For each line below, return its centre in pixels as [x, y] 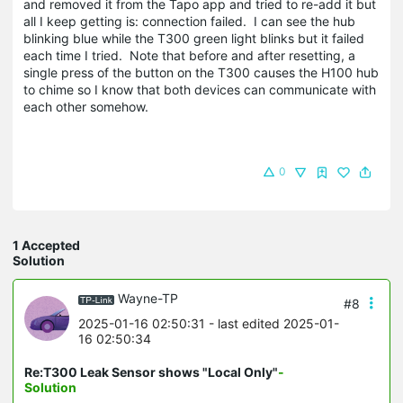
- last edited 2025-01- [272, 323]
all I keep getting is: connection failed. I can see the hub [189, 21]
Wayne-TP [148, 298]
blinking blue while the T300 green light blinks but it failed [194, 38]
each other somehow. [88, 106]
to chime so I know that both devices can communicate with [200, 89]
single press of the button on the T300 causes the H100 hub [201, 72]
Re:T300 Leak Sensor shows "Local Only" [151, 372]
